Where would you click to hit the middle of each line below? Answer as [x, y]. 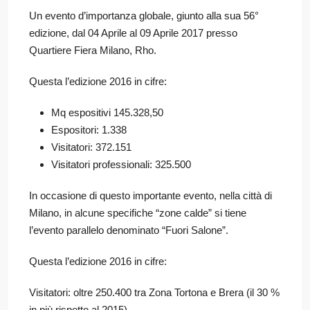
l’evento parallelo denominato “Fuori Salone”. [129, 230]
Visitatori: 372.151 [91, 147]
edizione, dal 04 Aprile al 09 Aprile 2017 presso [133, 33]
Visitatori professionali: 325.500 [121, 164]
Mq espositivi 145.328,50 [107, 112]
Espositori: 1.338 [89, 129]
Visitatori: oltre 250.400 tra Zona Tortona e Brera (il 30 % [154, 292]
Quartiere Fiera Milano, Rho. [93, 50]
